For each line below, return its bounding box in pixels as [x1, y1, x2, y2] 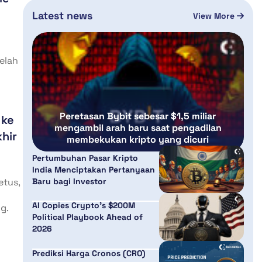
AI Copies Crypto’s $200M [32, 200, 135, 211]
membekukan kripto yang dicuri [67, 133, 209, 146]
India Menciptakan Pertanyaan [32, 164, 155, 175]
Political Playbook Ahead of [32, 212, 143, 223]
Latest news [32, 9, 92, 23]
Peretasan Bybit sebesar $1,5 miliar [60, 109, 216, 122]
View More [192, 10, 237, 21]
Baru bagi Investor [32, 175, 106, 187]
